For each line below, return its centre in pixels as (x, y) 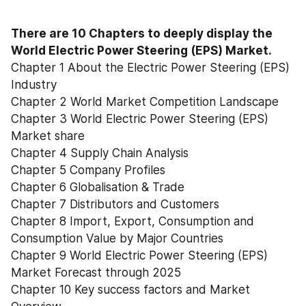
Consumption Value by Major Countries (117, 238)
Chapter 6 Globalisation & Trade (98, 187)
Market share (48, 136)
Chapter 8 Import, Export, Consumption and (133, 221)
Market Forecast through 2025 (96, 273)
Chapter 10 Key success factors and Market (130, 290)
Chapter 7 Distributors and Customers (115, 204)
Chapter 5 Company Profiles (88, 170)
